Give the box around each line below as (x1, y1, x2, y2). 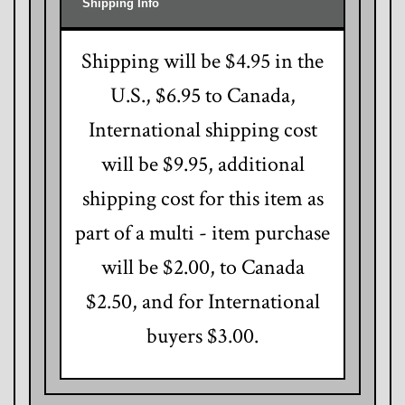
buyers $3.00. (146, 321, 259, 350)
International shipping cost (88, 115, 317, 144)
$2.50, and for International (85, 287, 320, 316)
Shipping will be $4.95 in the (81, 46, 324, 75)
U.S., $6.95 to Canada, (109, 80, 296, 109)
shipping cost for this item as (81, 184, 324, 212)
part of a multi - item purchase (75, 218, 330, 247)
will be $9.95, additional (100, 149, 305, 178)
